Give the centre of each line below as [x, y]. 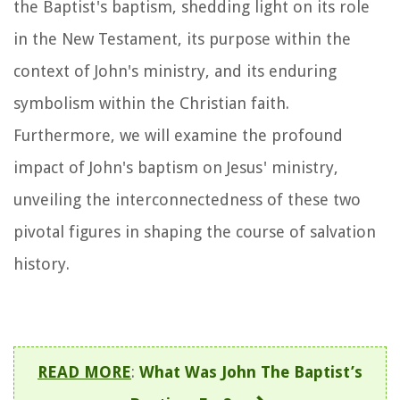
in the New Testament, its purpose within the [182, 38]
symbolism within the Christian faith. [151, 103]
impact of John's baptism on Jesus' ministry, [176, 167]
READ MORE [84, 371]
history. [42, 263]
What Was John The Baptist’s [251, 371]
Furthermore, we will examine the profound [178, 135]
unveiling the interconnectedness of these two [187, 199]
